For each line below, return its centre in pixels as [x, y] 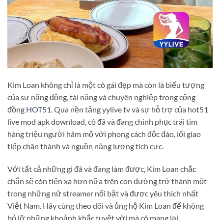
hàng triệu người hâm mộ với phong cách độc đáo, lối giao [104, 134]
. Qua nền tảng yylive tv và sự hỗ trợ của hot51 [130, 109]
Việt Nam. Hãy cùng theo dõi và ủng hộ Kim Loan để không [106, 205]
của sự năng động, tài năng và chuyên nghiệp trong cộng [101, 97]
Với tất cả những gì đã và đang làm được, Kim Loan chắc [102, 168]
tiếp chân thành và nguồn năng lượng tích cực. [85, 146]
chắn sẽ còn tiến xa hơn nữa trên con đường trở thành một [107, 181]
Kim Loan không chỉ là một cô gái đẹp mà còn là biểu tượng [106, 84]
